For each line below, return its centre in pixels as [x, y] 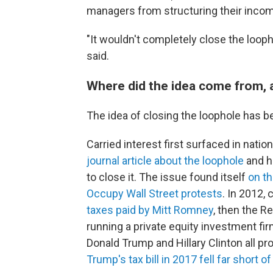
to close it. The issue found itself [167, 177]
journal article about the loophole [165, 161]
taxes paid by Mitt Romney [150, 210]
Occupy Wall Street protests [154, 193]
